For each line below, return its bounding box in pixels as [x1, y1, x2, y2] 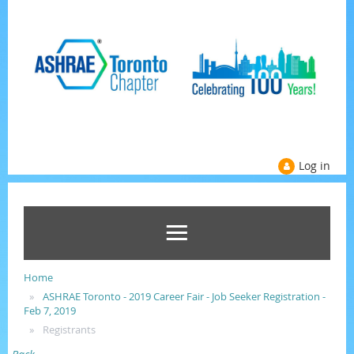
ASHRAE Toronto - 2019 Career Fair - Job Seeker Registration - [43, 289, 326, 303]
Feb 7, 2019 [24, 303, 76, 318]
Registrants [43, 322, 96, 337]
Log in [299, 158, 330, 173]
